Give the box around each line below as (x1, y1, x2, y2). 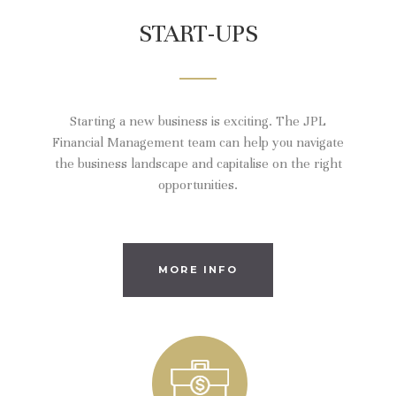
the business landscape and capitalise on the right (54, 156, 342, 172)
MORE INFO (158, 263, 238, 277)
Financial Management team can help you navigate (52, 134, 344, 151)
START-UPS (138, 19, 258, 49)
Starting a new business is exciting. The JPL (70, 113, 326, 130)
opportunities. (158, 177, 238, 194)
